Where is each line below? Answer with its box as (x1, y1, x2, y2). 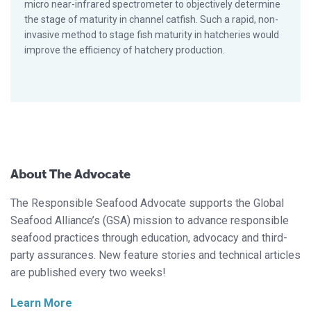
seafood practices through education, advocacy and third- (10, 231, 287, 245)
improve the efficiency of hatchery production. (24, 44, 225, 56)
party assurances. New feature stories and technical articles (10, 249, 301, 262)
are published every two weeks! (10, 266, 166, 280)
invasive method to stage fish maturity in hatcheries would (24, 29, 279, 41)
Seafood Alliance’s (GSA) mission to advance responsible (10, 214, 289, 228)
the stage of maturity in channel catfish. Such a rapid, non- (24, 14, 278, 26)
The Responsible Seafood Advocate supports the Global (10, 196, 284, 210)
